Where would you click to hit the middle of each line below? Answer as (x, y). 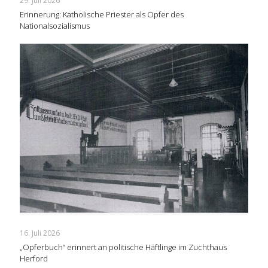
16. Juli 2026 (40, 233)
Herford (34, 259)
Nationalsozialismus (55, 26)
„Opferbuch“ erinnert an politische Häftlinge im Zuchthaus (123, 247)
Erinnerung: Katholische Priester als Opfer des (102, 15)
